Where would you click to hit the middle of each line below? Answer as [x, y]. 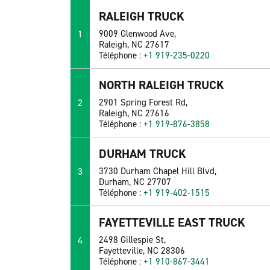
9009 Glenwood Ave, [138, 34]
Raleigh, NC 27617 [134, 45]
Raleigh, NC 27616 [134, 114]
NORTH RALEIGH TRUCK [162, 85]
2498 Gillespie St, [133, 240]
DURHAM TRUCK [143, 154]
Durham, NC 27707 [135, 182]
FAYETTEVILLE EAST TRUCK [172, 223]
